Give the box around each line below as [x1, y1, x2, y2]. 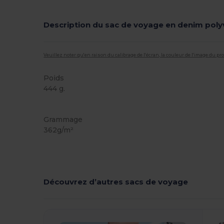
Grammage [43, 115, 83, 124]
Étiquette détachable [46, 101, 105, 108]
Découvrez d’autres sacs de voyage [43, 176, 188, 186]
